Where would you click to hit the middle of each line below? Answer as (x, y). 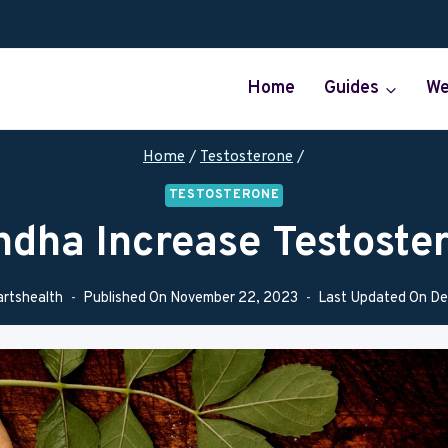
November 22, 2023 (234, 299)
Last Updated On (373, 299)
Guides (352, 89)
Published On (124, 299)
